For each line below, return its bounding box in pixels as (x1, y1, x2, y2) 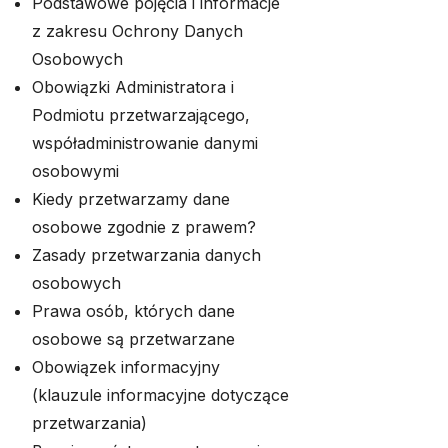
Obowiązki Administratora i (32, 77, 234, 97)
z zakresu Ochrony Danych (32, 21, 243, 41)
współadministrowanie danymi (32, 133, 258, 153)
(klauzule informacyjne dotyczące (32, 385, 289, 405)
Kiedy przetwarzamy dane (32, 189, 230, 209)
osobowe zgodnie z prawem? (32, 217, 256, 237)
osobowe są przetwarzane (32, 329, 235, 349)
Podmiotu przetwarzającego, (32, 105, 250, 125)
